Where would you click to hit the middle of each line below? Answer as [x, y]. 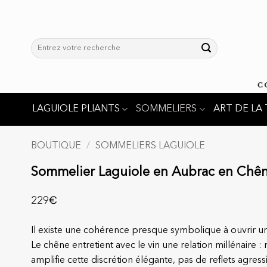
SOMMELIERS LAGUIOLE [150, 146]
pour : [41, 55]
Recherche [50, 44]
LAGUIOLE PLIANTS [76, 109]
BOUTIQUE [56, 146]
